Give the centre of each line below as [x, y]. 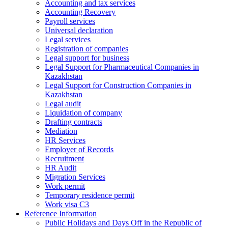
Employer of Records [79, 150]
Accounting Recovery [80, 12]
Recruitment [64, 159]
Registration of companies [87, 49]
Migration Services [75, 177]
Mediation [61, 131]
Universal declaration [79, 31]
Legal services [68, 40]
